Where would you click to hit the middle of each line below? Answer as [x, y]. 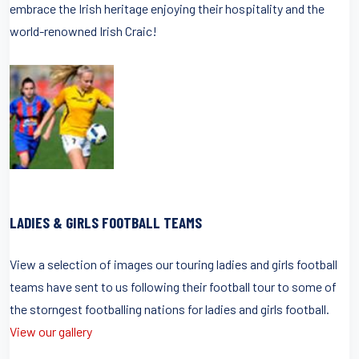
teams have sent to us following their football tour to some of [173, 286]
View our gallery [51, 331]
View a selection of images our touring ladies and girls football [173, 264]
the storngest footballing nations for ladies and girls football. [169, 309]
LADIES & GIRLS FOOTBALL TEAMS [106, 222]
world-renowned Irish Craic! [83, 30]
